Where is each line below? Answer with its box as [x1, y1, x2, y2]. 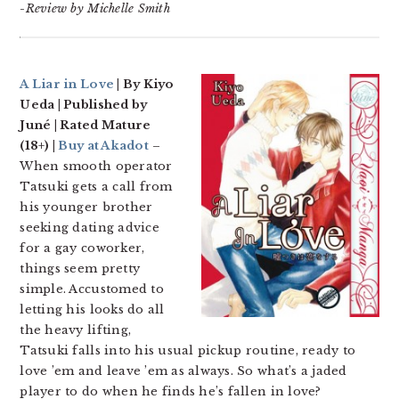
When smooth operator [20, 159, 173, 174]
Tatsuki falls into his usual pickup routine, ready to [20, 343, 356, 358]
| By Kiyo [114, 77, 175, 92]
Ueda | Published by [20, 97, 148, 112]
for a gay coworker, [20, 240, 145, 256]
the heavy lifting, [20, 322, 132, 338]
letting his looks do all [20, 302, 165, 317]
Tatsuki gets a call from [20, 179, 173, 194]
